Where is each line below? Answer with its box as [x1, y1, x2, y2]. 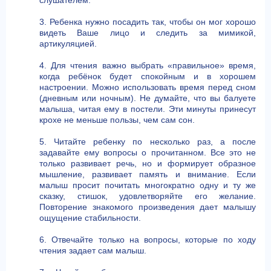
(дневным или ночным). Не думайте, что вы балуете [39, 93, 256, 103]
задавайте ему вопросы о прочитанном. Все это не [39, 148, 256, 157]
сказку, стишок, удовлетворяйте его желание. [39, 191, 256, 201]
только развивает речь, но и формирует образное [39, 158, 256, 168]
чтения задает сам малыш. [39, 246, 146, 255]
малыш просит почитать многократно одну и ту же [39, 180, 256, 190]
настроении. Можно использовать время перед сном [39, 82, 256, 92]
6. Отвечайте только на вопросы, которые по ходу [39, 235, 256, 244]
